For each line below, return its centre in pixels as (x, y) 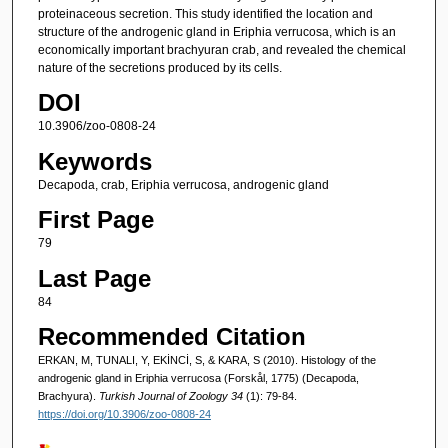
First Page (95, 220)
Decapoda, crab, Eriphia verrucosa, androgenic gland (183, 184)
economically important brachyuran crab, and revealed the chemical (221, 49)
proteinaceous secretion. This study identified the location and (205, 13)
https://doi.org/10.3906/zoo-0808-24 (124, 413)
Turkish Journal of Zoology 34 (172, 395)
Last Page (94, 278)
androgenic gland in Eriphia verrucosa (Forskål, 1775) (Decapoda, (198, 377)
